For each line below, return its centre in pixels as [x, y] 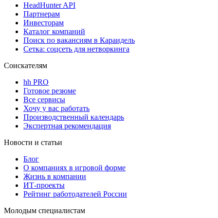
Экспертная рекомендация [67, 126]
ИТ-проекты [44, 185]
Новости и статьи [33, 143]
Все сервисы [44, 100]
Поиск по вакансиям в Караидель [79, 40]
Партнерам [42, 14]
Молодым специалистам [45, 211]
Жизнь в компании [55, 177]
